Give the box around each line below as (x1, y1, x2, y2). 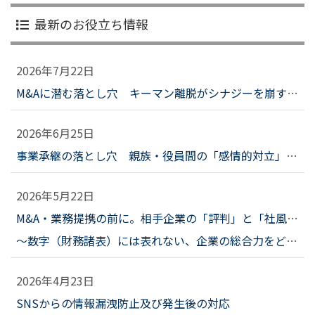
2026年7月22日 (16, 61, 94, 79)
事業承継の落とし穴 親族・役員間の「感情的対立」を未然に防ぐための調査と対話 (286, 146, 297, 164)
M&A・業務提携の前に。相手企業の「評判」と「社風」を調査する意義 (287, 209, 298, 226)
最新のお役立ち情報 (34, 14, 148, 33)
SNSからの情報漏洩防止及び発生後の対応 (16, 294, 230, 311)
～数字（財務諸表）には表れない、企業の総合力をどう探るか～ (16, 231, 286, 249)
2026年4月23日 (16, 271, 94, 289)
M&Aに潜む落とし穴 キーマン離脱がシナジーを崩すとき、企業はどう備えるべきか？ (287, 84, 298, 101)
